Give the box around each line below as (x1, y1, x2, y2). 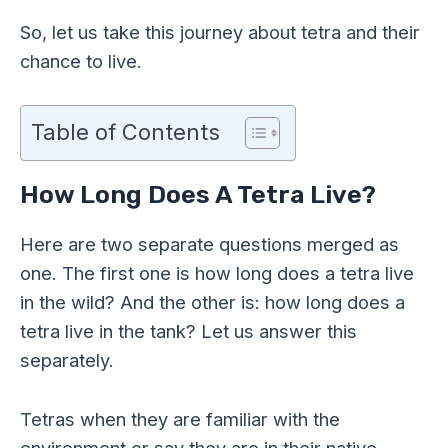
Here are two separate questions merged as (20, 233, 399, 256)
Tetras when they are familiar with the (20, 407, 340, 430)
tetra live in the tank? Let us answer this (20, 320, 357, 343)
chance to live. (20, 49, 142, 72)
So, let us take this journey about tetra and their (20, 20, 420, 43)
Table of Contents (31, 118, 220, 145)
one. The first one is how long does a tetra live (20, 262, 414, 285)
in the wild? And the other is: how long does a (20, 291, 405, 314)
